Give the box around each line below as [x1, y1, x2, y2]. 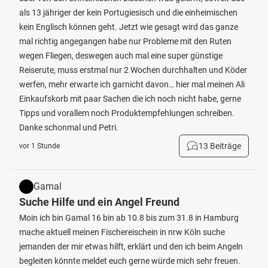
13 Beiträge [199, 141, 241, 151]
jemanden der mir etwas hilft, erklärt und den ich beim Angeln [19, 242, 243, 251]
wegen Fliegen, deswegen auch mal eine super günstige [19, 51, 223, 60]
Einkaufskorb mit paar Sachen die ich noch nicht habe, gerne [19, 94, 241, 103]
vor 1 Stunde [19, 142, 60, 150]
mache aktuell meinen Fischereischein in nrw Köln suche [19, 227, 225, 237]
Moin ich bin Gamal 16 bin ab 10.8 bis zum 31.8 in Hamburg [19, 213, 239, 223]
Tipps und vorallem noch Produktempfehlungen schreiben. [19, 108, 234, 118]
